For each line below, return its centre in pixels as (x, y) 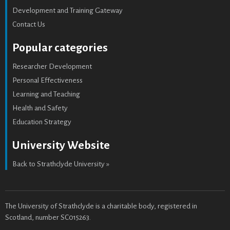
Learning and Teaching (46, 94)
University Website (61, 146)
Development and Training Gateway (68, 11)
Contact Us (29, 25)
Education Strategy (42, 122)
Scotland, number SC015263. (48, 217)
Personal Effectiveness (47, 81)
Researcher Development (52, 67)
